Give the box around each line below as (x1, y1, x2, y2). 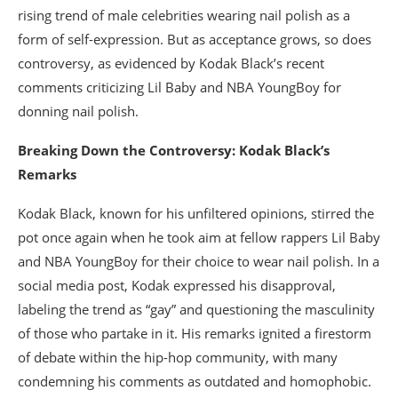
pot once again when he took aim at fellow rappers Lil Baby (18, 228, 380, 247)
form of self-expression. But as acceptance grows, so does (18, 30, 371, 49)
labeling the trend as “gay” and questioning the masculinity (18, 300, 375, 319)
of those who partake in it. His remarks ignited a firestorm (18, 324, 371, 343)
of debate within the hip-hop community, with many (18, 348, 338, 367)
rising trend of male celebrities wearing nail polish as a (18, 6, 350, 25)
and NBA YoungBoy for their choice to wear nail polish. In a (18, 252, 379, 271)
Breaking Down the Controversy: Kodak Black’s (18, 141, 330, 160)
